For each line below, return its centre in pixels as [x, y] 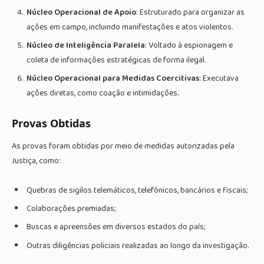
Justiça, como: [36, 161]
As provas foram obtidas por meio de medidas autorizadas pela [123, 146]
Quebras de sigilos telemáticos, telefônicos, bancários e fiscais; [137, 191]
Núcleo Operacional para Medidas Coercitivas [113, 79]
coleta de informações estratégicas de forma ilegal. [116, 60]
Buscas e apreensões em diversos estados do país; [116, 227]
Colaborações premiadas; [71, 209]
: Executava [219, 79]
